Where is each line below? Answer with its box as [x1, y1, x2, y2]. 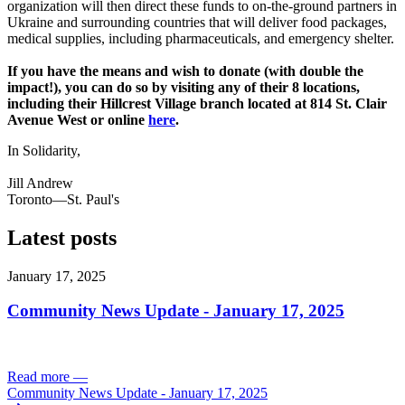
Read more [7, 368, 70, 384]
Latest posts [7, 225, 117, 250]
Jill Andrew [7, 174, 73, 191]
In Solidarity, [7, 142, 80, 158]
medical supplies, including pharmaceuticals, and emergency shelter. [7, 30, 394, 46]
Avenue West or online [7, 111, 148, 127]
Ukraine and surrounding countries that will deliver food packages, [7, 14, 387, 30]
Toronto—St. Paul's [7, 191, 119, 207]
